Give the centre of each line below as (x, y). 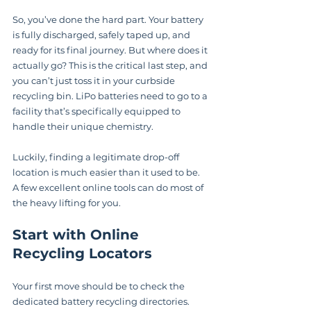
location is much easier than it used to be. (107, 172)
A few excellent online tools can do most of (109, 187)
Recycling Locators (82, 253)
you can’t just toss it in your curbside (95, 80)
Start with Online (78, 234)
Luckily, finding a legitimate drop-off (97, 157)
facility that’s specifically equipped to (98, 111)
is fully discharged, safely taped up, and (102, 34)
